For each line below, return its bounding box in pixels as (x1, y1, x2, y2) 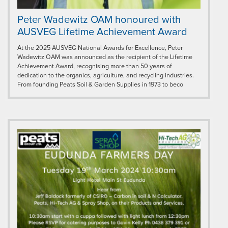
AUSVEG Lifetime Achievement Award (17, 26, 187, 39)
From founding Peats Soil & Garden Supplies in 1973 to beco (17, 80, 183, 89)
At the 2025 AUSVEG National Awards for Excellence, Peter (17, 44, 183, 52)
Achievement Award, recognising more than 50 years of (17, 62, 172, 71)
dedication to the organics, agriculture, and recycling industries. (17, 71, 194, 80)
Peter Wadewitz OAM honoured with (17, 14, 181, 26)
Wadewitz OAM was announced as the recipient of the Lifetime (17, 53, 192, 62)
